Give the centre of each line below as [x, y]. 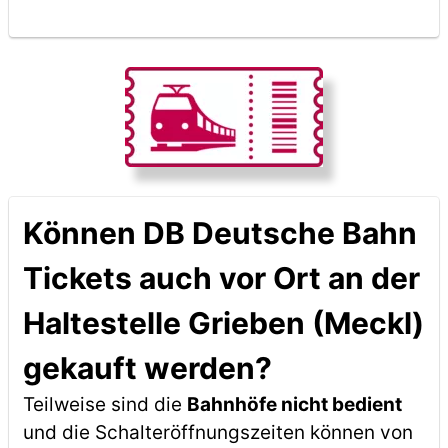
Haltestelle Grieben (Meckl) [223, 323]
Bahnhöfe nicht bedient [294, 404]
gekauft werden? [147, 368]
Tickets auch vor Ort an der [221, 278]
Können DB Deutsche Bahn [219, 233]
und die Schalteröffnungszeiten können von [217, 432]
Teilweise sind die [104, 404]
